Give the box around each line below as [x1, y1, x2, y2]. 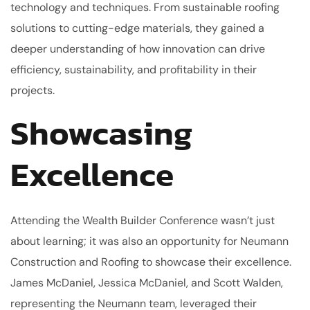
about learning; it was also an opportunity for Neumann [10, 233, 289, 248]
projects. [10, 82, 55, 98]
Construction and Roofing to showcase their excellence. [10, 254, 291, 269]
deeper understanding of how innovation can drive [10, 41, 265, 56]
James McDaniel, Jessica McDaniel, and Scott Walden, [10, 275, 283, 290]
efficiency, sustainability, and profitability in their [10, 62, 257, 77]
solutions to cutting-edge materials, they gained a [10, 20, 264, 35]
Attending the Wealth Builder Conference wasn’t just [10, 212, 275, 228]
